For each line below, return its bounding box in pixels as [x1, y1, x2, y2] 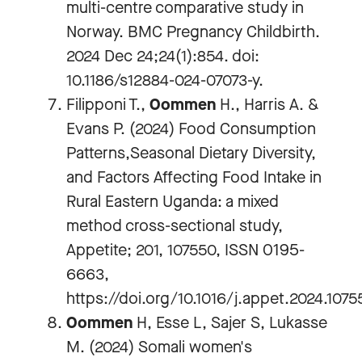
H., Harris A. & [216, 94, 318, 116]
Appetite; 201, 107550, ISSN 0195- [66, 239, 305, 261]
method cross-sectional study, [66, 215, 283, 237]
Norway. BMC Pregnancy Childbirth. [66, 21, 320, 43]
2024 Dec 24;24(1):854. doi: [66, 45, 259, 67]
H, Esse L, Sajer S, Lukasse [137, 312, 327, 334]
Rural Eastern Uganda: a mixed [66, 191, 279, 213]
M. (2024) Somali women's [66, 336, 252, 358]
